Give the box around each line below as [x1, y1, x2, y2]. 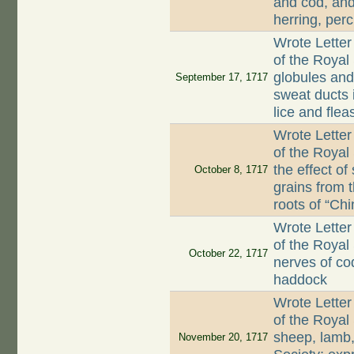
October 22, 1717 [188, 247, 268, 260]
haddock [273, 272, 328, 288]
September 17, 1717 [175, 71, 268, 84]
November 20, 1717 [178, 331, 268, 344]
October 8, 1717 [194, 164, 268, 176]
